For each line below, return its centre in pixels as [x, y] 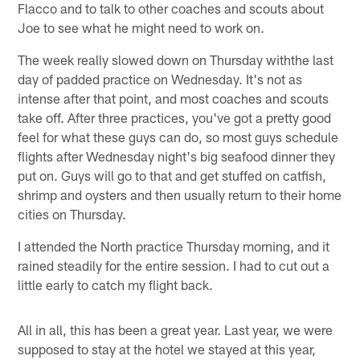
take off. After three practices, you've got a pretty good [175, 117]
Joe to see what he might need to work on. [141, 27]
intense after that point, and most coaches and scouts [174, 98]
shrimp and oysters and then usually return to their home [180, 194]
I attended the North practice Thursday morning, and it [174, 245]
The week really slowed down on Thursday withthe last [176, 59]
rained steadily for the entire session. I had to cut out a [174, 265]
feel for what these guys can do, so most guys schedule [178, 136]
